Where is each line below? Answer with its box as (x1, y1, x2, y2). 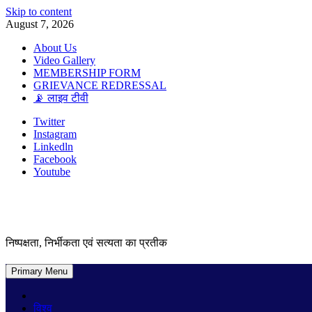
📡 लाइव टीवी (33, 92, 88, 104)
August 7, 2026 (6, 18, 74, 30)
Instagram (33, 128, 77, 140)
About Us (33, 42, 77, 54)
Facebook (33, 153, 77, 165)
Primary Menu (11, 266, 68, 276)
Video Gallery (33, 54, 95, 66)
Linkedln (33, 141, 73, 153)
